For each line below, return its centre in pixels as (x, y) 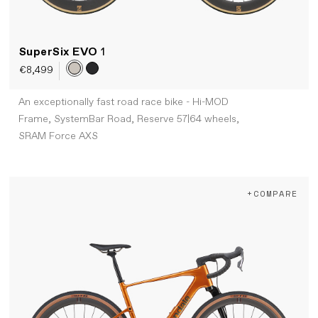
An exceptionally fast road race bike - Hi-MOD (123, 103)
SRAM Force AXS (58, 137)
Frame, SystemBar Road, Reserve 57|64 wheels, (128, 120)
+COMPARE (273, 194)
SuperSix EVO (60, 52)
